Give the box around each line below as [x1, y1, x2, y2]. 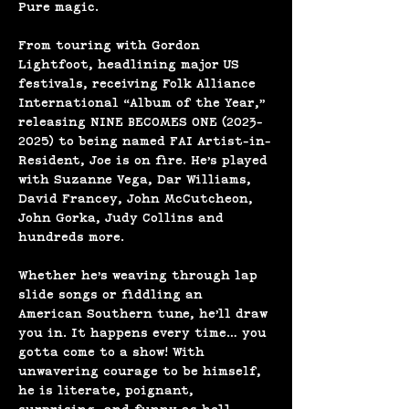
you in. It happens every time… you [18, 327, 271, 339]
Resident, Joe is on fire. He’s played [18, 154, 272, 166]
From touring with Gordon [18, 39, 204, 51]
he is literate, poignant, [18, 384, 198, 396]
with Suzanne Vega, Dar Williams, [18, 173, 256, 185]
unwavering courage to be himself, [18, 365, 266, 377]
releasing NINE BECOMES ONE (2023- [18, 116, 263, 128]
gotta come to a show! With [18, 346, 209, 358]
